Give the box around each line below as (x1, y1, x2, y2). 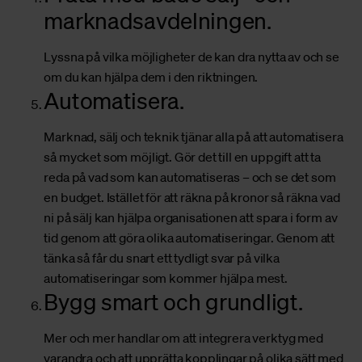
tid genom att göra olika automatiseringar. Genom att (44, 229, 335, 246)
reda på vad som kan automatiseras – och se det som (44, 169, 336, 186)
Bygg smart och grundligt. (44, 288, 303, 316)
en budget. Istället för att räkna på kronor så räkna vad (44, 189, 340, 206)
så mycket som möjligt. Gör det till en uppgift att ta (44, 149, 321, 166)
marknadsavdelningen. (44, 6, 271, 35)
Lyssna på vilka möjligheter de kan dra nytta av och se (44, 48, 339, 65)
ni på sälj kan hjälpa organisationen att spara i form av (44, 209, 338, 226)
